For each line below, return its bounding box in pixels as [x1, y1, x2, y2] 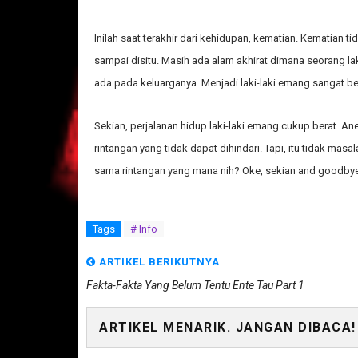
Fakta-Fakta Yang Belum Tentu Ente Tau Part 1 [86, 278, 304, 292]
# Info [130, 222, 157, 235]
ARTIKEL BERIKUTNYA [96, 255, 220, 268]
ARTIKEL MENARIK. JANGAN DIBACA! [99, 319, 356, 335]
